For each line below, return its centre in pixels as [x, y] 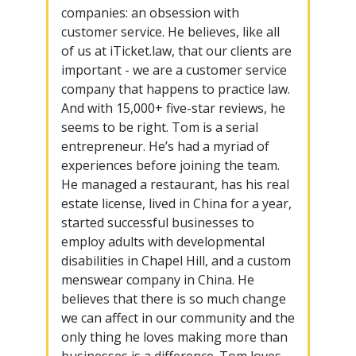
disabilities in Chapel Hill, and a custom [176, 260]
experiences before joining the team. [170, 165]
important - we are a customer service [174, 70]
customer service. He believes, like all [170, 31]
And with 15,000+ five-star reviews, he [173, 108]
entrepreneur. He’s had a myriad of [165, 146]
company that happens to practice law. [175, 89]
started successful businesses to [157, 222]
